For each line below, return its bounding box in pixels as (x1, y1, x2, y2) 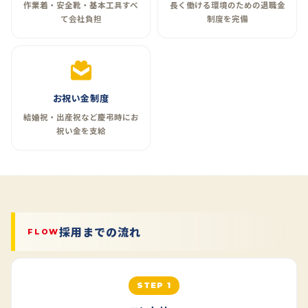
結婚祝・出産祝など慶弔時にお (23, 111, 139, 123)
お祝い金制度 (52, 91, 109, 105)
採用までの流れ (59, 223, 141, 241)
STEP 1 (136, 280, 172, 291)
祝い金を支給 (56, 125, 106, 137)
